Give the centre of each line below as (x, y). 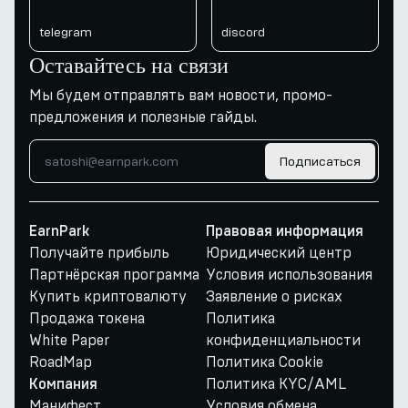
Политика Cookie (265, 362)
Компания (63, 384)
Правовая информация (285, 231)
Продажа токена (87, 318)
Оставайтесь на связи (129, 65)
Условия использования (289, 275)
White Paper (69, 340)
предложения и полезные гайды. (143, 117)
